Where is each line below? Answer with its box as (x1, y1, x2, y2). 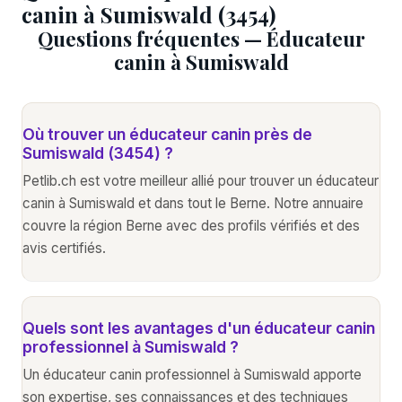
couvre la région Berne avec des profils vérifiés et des (22, 216, 360, 234)
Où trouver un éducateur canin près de (22, 124, 312, 144)
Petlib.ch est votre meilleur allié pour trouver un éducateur (22, 171, 379, 189)
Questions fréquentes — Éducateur (37, 24, 365, 52)
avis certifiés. (22, 239, 106, 257)
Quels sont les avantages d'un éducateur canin (22, 318, 375, 337)
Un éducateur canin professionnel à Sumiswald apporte (22, 365, 362, 383)
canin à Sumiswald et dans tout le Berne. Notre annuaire (22, 194, 363, 212)
